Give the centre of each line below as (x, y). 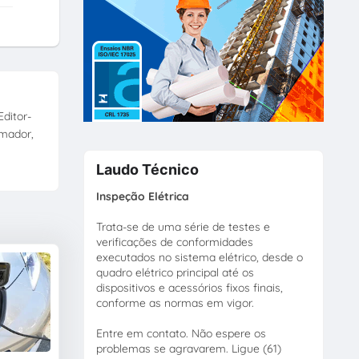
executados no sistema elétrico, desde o (199, 257)
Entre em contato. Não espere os (181, 333)
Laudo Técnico (147, 170)
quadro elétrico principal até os (175, 272)
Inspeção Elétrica (142, 196)
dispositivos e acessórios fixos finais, (189, 287)
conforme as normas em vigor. (175, 303)
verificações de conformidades (174, 242)
